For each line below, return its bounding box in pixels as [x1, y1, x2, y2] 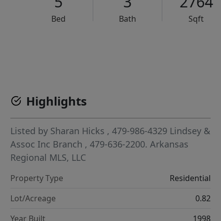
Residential [169, 173, 211, 184]
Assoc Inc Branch [10, 138, 85, 150]
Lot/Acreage [10, 193, 56, 204]
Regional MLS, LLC [10, 151, 86, 164]
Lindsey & [170, 125, 211, 137]
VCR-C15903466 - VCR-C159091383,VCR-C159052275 [60, 45, 207, 54]
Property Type [10, 173, 64, 184]
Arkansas [150, 138, 189, 150]
